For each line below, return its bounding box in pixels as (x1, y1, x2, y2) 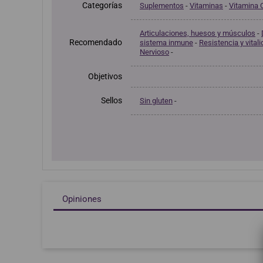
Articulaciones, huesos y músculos (140, 29, 255, 38)
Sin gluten (140, 96, 173, 106)
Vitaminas (190, 1, 223, 11)
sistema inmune (140, 38, 193, 48)
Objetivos (88, 72, 122, 82)
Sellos (101, 96, 122, 106)
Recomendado (69, 38, 122, 48)
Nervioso (140, 48, 169, 57)
